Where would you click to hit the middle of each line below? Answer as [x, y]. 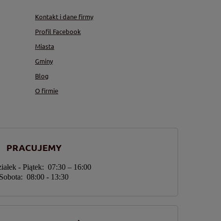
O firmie [47, 90]
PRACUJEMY [34, 147]
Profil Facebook [58, 31]
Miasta [45, 46]
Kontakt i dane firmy [64, 16]
